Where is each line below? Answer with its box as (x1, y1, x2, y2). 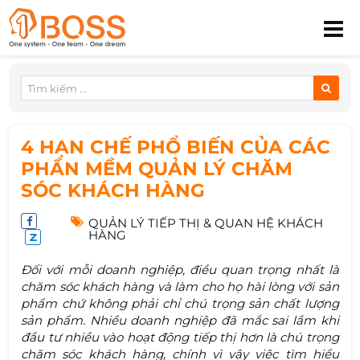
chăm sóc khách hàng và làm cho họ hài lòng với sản (21, 278, 339, 294)
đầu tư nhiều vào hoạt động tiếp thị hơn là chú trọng (21, 329, 339, 345)
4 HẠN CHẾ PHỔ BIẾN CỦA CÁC (21, 136, 331, 158)
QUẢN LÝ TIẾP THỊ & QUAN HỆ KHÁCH (88, 215, 323, 231)
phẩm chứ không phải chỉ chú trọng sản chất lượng (21, 295, 339, 311)
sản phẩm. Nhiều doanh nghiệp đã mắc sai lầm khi (21, 312, 339, 328)
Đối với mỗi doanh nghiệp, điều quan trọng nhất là (21, 261, 339, 277)
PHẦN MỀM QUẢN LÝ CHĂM (21, 157, 293, 180)
